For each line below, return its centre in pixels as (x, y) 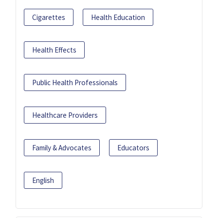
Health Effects (54, 50)
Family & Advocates (62, 148)
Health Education (118, 18)
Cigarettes (49, 18)
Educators (133, 148)
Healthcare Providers (65, 115)
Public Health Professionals (75, 83)
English (43, 181)
